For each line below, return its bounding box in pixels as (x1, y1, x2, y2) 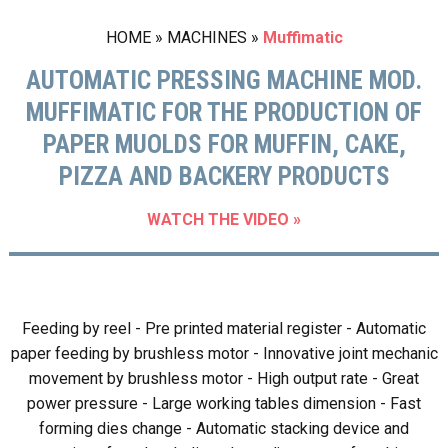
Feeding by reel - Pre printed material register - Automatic (22, 318, 426, 338)
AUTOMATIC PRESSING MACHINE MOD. (26, 65, 422, 95)
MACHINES (166, 27, 251, 47)
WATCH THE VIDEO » (147, 209, 301, 229)
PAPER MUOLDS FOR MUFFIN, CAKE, (42, 129, 406, 159)
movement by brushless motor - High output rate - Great (29, 368, 419, 388)
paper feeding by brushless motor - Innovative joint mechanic (10, 343, 438, 363)
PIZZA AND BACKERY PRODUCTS (58, 161, 390, 191)
